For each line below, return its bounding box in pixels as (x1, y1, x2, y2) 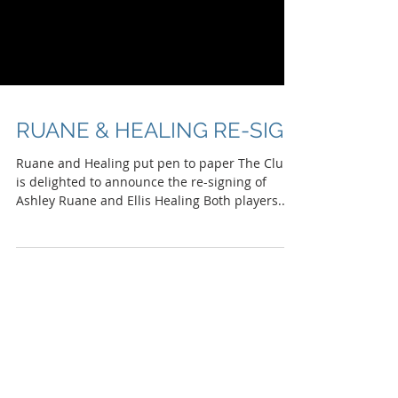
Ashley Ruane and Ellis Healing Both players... (203, 281, 289, 298)
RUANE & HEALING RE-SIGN (16, 206, 300, 232)
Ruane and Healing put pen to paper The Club (16, 243, 238, 260)
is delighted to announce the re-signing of (16, 262, 267, 279)
